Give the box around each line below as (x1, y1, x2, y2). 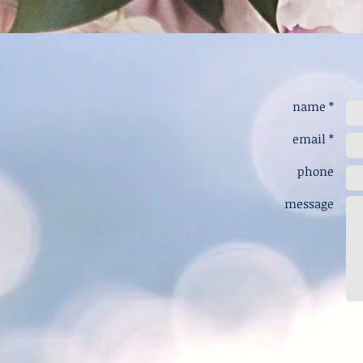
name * (293, 98, 334, 114)
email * (293, 130, 334, 147)
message (284, 195, 334, 211)
